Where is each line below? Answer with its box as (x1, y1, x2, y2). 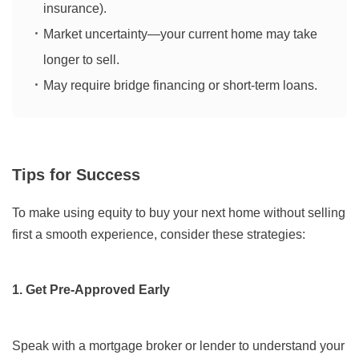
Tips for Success (12, 166, 141, 184)
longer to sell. (43, 53, 119, 67)
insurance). (43, 2, 107, 16)
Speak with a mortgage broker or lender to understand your (12, 339, 345, 353)
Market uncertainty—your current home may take (43, 27, 317, 42)
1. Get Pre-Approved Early (12, 283, 171, 297)
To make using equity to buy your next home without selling (12, 206, 345, 220)
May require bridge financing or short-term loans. (43, 79, 317, 93)
